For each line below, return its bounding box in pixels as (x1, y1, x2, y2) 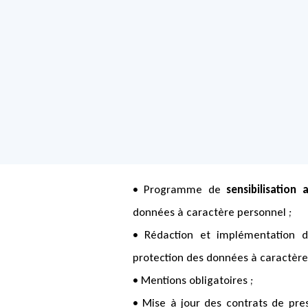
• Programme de (133, 182, 227, 197)
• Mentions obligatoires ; (133, 273, 253, 288)
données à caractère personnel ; (133, 205, 291, 220)
